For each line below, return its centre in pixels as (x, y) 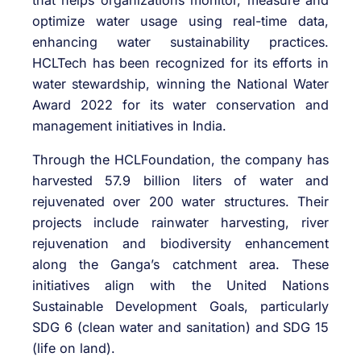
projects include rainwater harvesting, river (180, 222)
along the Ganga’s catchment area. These (180, 264)
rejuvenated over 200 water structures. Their (180, 201)
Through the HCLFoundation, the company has (180, 159)
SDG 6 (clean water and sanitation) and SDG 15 (180, 327)
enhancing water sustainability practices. (180, 41)
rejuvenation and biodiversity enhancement (180, 243)
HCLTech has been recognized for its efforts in (180, 62)
